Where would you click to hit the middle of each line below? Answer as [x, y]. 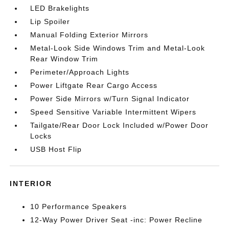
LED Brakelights [60, 8]
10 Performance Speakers [79, 207]
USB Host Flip [56, 149]
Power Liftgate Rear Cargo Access [94, 85]
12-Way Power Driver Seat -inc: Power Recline [117, 220]
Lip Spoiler [50, 21]
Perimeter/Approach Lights [80, 72]
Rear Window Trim [64, 59]
